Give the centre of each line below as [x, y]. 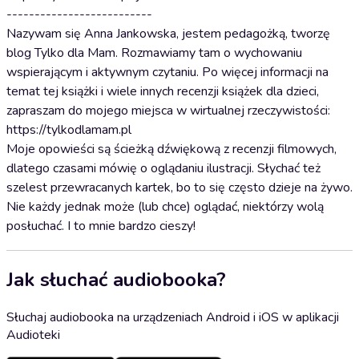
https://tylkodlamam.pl [69, 130]
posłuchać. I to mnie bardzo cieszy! [101, 226]
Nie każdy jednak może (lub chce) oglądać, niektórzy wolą [165, 207]
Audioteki [33, 335]
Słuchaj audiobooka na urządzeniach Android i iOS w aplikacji [173, 317]
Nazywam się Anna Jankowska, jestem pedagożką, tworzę [168, 34]
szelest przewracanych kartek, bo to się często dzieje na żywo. [179, 188]
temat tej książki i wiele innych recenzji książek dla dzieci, [163, 91]
